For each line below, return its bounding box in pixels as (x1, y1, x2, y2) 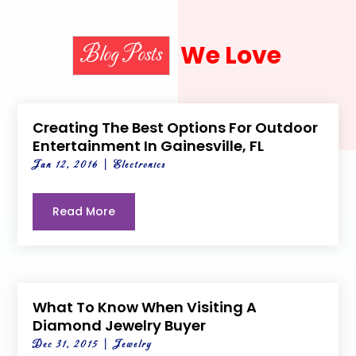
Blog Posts (81, 41, 161, 70)
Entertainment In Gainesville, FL (33, 136, 265, 157)
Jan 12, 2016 (33, 159, 99, 172)
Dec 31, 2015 (33, 338, 99, 351)
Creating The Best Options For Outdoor (33, 118, 319, 138)
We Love (180, 39, 281, 73)
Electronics (114, 159, 166, 172)
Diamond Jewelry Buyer (33, 315, 207, 335)
